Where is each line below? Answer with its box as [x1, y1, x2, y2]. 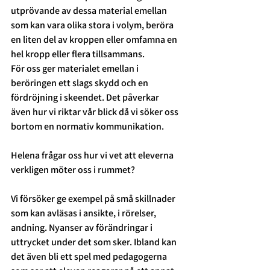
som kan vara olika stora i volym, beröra [11, 19, 175, 32]
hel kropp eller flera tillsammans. [11, 48, 145, 61]
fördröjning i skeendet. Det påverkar [11, 91, 161, 104]
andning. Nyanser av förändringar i [11, 221, 154, 234]
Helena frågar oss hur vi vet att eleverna [11, 149, 175, 162]
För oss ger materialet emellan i [11, 62, 140, 75]
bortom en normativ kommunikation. [11, 120, 166, 133]
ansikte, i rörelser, [83, 207, 158, 220]
